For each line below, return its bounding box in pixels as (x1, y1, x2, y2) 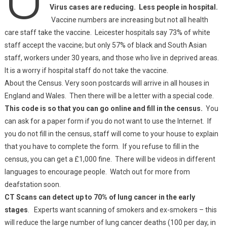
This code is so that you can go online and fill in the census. (4, 104, 204, 112)
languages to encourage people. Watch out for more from (4, 168, 190, 176)
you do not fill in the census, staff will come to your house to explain (4, 130, 218, 138)
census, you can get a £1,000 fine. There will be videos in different (4, 155, 215, 163)
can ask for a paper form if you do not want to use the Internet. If (4, 117, 212, 125)
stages (4, 206, 28, 214)
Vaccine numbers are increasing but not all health (49, 16, 208, 24)
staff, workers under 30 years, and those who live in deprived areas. (4, 54, 220, 62)
